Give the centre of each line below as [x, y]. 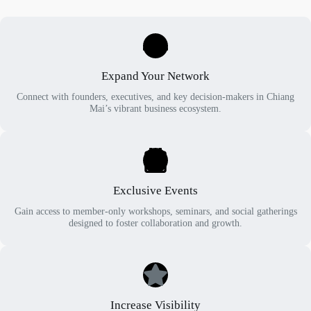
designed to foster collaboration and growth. [155, 222]
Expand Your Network [155, 76]
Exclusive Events [155, 190]
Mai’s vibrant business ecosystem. [155, 108]
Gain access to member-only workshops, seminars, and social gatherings [155, 211]
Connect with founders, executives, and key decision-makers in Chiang [155, 96]
